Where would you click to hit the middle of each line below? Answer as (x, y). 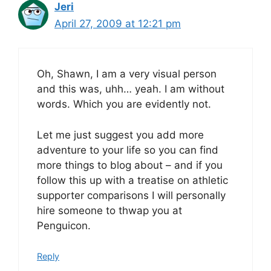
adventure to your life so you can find (128, 150)
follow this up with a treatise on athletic (132, 180)
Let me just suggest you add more (120, 135)
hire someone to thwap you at (109, 210)
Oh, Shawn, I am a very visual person (127, 74)
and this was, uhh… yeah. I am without (131, 89)
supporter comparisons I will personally (131, 195)
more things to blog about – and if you (130, 165)
